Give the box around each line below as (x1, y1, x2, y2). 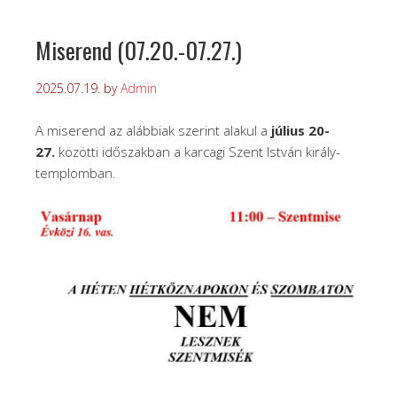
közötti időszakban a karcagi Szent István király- (58, 143, 340, 161)
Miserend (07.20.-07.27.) (35, 33, 242, 68)
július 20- (271, 121, 330, 140)
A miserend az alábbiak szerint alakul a (35, 121, 271, 140)
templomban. (35, 164, 116, 183)
